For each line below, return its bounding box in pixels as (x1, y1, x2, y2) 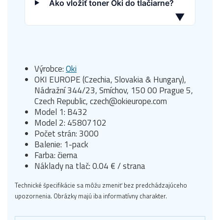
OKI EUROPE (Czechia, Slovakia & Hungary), (34, 73, 186, 86)
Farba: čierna (34, 148, 78, 162)
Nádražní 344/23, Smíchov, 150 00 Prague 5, (34, 83, 193, 97)
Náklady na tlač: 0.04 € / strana (34, 159, 145, 172)
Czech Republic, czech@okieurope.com (34, 94, 167, 108)
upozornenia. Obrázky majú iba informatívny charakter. (15, 191, 167, 201)
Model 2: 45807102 (34, 116, 107, 129)
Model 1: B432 (34, 105, 87, 118)
